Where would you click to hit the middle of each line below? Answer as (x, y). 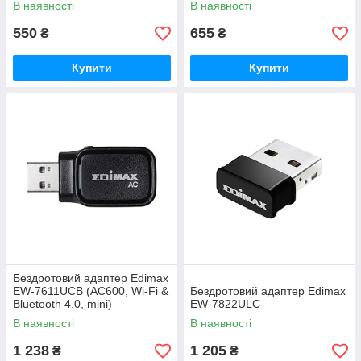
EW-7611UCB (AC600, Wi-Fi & (91, 291)
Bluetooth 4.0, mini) (62, 304)
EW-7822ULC (225, 304)
